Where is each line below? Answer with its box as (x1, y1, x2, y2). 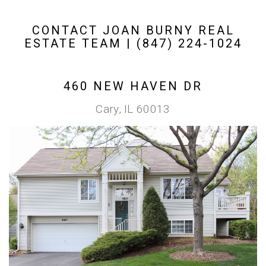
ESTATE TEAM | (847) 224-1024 (24, 36, 242, 50)
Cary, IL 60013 (96, 102, 170, 116)
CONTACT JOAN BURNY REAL (31, 23, 235, 37)
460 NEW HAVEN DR (64, 79, 202, 93)
